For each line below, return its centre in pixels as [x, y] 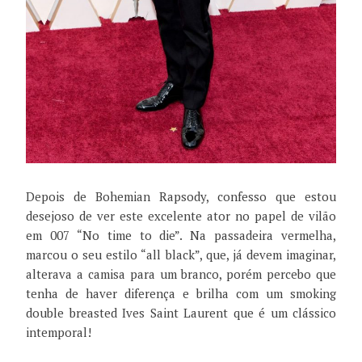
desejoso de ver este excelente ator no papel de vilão [181, 215]
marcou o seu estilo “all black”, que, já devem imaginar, [181, 254]
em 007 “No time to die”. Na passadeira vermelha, [181, 235]
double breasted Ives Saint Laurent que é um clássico [181, 312]
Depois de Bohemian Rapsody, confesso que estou [181, 196]
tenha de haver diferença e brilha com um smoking [181, 293]
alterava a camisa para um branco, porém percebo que [181, 274]
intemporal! [59, 332]
